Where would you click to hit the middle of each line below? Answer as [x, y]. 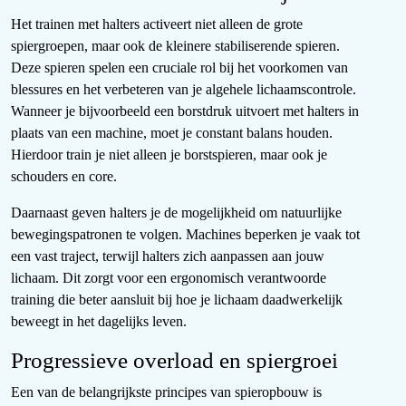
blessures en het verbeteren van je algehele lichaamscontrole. [184, 90]
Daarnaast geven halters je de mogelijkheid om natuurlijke [176, 213]
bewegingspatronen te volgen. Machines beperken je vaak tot [185, 235]
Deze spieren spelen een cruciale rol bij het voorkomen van [179, 68]
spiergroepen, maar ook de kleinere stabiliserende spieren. [175, 46]
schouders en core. [64, 177]
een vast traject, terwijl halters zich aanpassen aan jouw [168, 256]
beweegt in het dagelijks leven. [99, 322]
